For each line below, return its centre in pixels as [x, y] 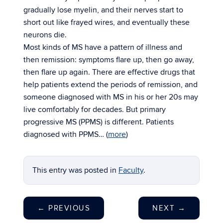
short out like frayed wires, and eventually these [107, 22]
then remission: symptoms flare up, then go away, [109, 60]
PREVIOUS [68, 208]
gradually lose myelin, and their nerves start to [103, 10]
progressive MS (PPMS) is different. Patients [99, 122]
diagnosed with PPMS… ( [66, 134]
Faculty [131, 170]
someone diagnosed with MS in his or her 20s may [111, 97]
